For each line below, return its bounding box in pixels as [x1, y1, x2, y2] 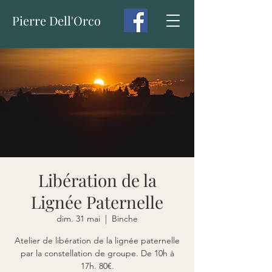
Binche [112, 213, 138, 224]
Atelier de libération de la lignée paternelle [15, 235, 180, 246]
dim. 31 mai [56, 213, 100, 224]
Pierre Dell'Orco [12, 12, 101, 29]
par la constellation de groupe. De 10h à [20, 248, 174, 259]
